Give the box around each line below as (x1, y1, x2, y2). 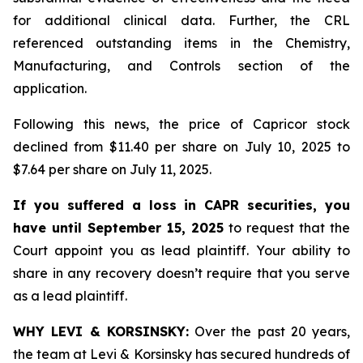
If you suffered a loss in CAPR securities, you (13, 197, 350, 213)
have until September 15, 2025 (13, 220, 229, 236)
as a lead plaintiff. (13, 288, 127, 304)
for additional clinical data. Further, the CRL (13, 12, 350, 28)
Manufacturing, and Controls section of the (13, 58, 350, 74)
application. (13, 80, 87, 96)
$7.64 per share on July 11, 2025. (13, 161, 211, 177)
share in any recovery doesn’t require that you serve (13, 265, 350, 281)
